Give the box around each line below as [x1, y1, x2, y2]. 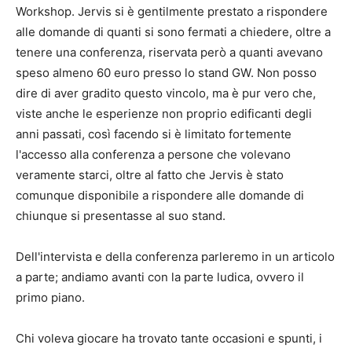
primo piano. [16, 290, 85, 306]
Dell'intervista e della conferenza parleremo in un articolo [16, 249, 335, 265]
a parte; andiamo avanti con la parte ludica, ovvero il [16, 269, 304, 285]
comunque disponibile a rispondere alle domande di [16, 188, 304, 203]
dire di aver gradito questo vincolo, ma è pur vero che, [16, 86, 316, 101]
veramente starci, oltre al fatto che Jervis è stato [16, 167, 284, 183]
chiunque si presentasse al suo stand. [16, 208, 225, 224]
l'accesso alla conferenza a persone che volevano [16, 147, 291, 163]
